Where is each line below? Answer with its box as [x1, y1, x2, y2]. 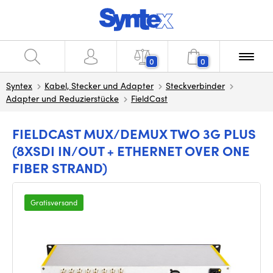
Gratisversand [30, 197, 77, 208]
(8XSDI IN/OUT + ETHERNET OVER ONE [12, 141, 250, 160]
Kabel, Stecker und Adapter [44, 79, 154, 91]
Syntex [6, 79, 32, 91]
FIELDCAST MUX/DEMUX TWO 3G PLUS [12, 124, 256, 143]
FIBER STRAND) [12, 158, 107, 177]
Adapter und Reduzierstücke [6, 92, 119, 104]
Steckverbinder [166, 79, 225, 91]
